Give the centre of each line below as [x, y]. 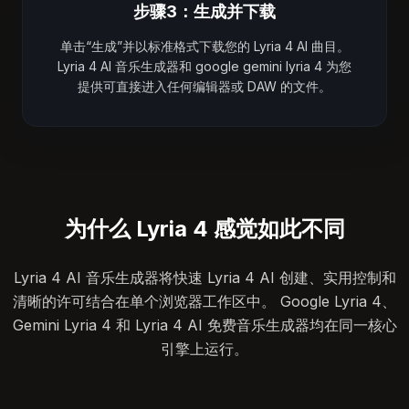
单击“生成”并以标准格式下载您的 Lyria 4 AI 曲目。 [204, 46]
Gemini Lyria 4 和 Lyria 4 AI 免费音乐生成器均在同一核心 [204, 325]
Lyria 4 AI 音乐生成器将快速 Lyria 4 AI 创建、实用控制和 [204, 278]
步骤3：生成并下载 [204, 11]
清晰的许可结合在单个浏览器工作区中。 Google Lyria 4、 [204, 301]
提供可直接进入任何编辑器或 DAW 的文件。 [204, 86]
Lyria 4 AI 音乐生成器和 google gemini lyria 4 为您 [204, 66]
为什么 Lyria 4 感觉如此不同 [204, 229]
